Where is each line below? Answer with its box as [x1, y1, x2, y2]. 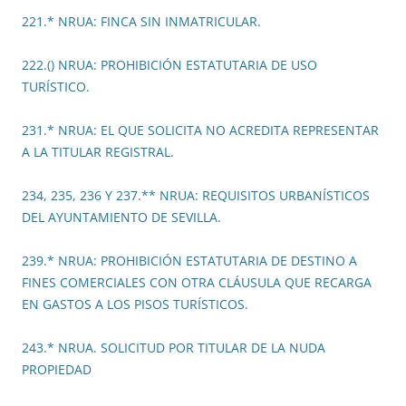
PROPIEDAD [22, 361, 92, 379]
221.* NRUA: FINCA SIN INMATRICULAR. [22, 13, 261, 31]
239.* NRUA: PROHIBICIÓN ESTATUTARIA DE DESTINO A [22, 252, 357, 270]
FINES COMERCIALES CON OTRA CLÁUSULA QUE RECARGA [22, 274, 372, 292]
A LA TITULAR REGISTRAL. [22, 143, 174, 161]
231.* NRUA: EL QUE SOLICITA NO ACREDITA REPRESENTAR [22, 121, 379, 140]
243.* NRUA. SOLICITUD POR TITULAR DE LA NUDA [22, 339, 325, 357]
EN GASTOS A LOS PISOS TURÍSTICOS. [22, 295, 248, 314]
